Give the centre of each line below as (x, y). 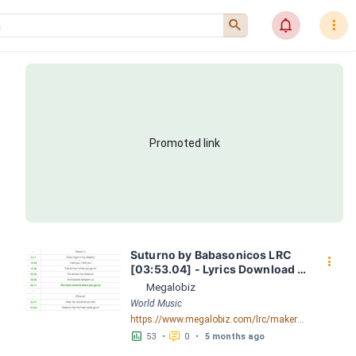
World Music (156, 304)
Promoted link (184, 143)
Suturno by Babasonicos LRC (211, 255)
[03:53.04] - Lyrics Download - (217, 269)
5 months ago (235, 336)
